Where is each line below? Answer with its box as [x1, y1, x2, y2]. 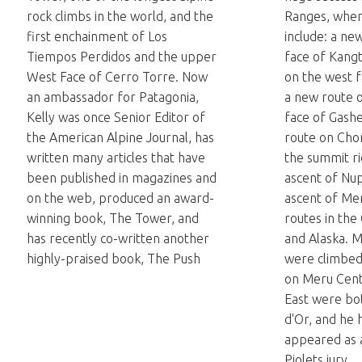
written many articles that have [27, 150, 205, 165]
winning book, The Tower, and [27, 211, 199, 225]
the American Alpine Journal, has [27, 130, 214, 145]
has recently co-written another [27, 231, 209, 246]
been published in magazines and [27, 170, 217, 185]
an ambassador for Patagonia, [27, 90, 199, 104]
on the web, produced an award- [27, 191, 214, 205]
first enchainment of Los [27, 29, 167, 44]
